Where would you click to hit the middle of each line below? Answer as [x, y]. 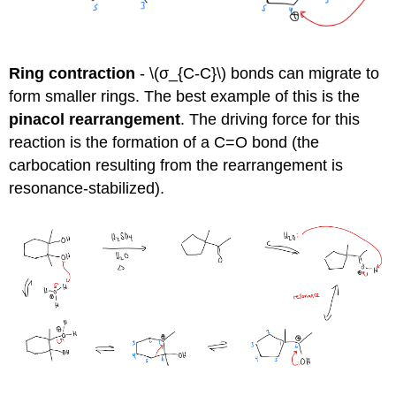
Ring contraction [72, 73]
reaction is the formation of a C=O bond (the [164, 142]
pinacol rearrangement [95, 119]
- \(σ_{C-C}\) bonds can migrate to [258, 73]
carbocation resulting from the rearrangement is [176, 165]
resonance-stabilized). [87, 188]
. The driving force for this [270, 119]
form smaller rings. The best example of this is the [185, 96]
